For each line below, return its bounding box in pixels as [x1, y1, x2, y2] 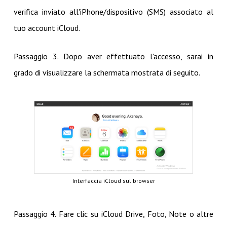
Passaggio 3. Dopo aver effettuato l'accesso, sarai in [13, 51, 214, 61]
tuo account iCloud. [13, 22, 80, 33]
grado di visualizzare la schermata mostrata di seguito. [13, 67, 200, 78]
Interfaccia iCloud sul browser [72, 177, 155, 185]
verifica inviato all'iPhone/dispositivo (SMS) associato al [13, 6, 214, 17]
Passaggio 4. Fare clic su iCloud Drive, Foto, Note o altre [13, 209, 214, 219]
